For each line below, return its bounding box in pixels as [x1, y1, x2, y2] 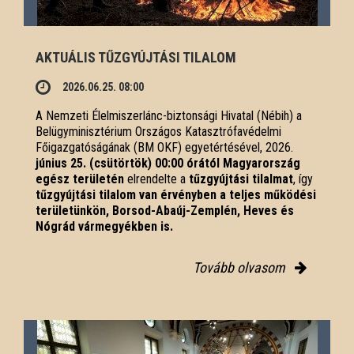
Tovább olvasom [193, 258, 288, 276]
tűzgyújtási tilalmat [189, 171, 293, 186]
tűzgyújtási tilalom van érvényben [36, 186, 217, 202]
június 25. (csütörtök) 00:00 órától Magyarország [36, 155, 300, 171]
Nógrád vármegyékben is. [36, 218, 173, 234]
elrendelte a [124, 171, 189, 186]
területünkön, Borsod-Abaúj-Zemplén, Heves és [36, 202, 294, 218]
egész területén [36, 171, 124, 186]
